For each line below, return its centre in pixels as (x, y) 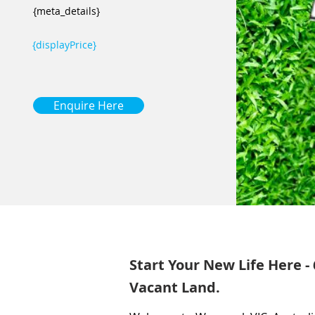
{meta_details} (66, 11)
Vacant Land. (175, 287)
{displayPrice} (64, 45)
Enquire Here (88, 105)
